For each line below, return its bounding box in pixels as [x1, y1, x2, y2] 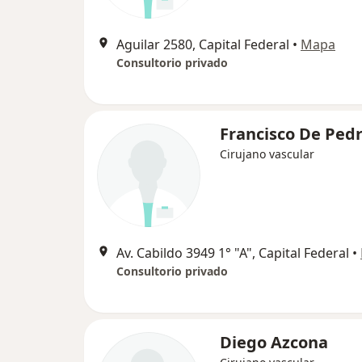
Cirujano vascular [220, 146, 314, 162]
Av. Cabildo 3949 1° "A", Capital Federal [116, 244, 349, 262]
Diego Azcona [220, 331, 328, 353]
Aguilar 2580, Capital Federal [116, 36, 289, 53]
